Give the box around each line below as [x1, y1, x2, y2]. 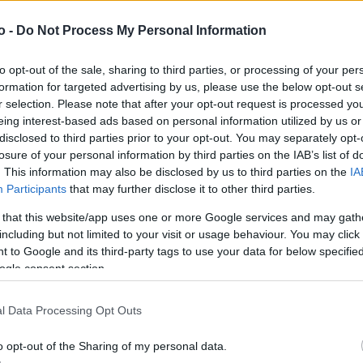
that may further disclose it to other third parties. [66, 182, 315, 195]
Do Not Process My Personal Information [16, 23, 267, 37]
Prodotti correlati [50, 288, 313, 331]
